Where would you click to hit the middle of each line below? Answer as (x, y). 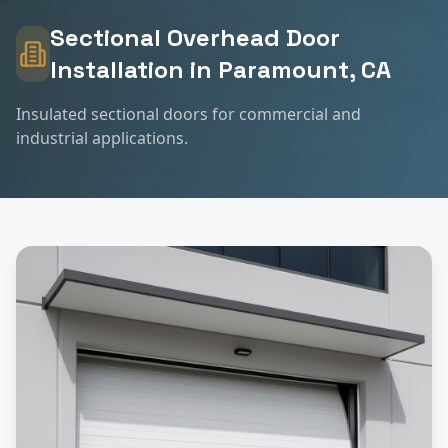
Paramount (283, 69)
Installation (116, 69)
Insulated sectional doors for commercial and (188, 113)
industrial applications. (102, 137)
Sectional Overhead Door (194, 37)
